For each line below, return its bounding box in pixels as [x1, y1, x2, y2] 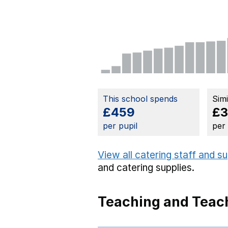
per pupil [103, 121, 137, 131]
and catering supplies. [98, 162, 194, 174]
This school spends [103, 94, 178, 104]
